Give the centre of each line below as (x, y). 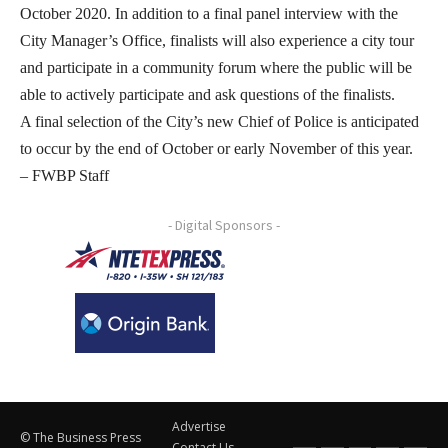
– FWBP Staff (64, 175)
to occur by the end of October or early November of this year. (218, 148)
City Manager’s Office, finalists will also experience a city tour (217, 40)
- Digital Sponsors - (224, 224)
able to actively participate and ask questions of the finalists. (209, 94)
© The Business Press (80, 437)
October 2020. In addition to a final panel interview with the (209, 13)
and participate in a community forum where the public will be (216, 67)
